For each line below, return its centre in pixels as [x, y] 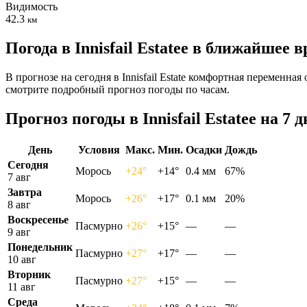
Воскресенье [38, 219]
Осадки [204, 149]
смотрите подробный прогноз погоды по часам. [118, 89]
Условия [99, 149]
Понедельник [40, 247]
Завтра [25, 192]
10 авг [22, 259]
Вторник [29, 274]
